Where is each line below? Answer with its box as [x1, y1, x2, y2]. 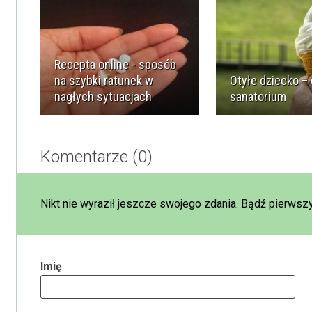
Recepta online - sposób [54, 57, 176, 72]
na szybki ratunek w [54, 73, 153, 88]
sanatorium [230, 89, 286, 104]
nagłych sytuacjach [54, 89, 152, 104]
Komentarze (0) [40, 147, 153, 167]
